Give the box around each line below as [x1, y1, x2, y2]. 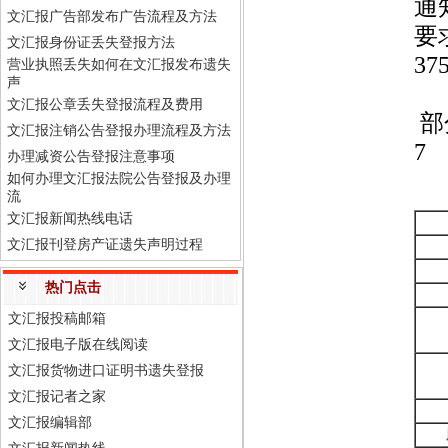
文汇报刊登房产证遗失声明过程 [7, 237, 203, 252]
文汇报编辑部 [8, 415, 92, 430]
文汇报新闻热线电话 [7, 211, 133, 226]
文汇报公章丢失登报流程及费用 [7, 97, 203, 112]
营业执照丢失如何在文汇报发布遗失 [7, 57, 231, 72]
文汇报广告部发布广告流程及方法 [7, 9, 217, 24]
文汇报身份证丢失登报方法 [7, 35, 175, 50]
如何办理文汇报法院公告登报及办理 [7, 171, 231, 186]
